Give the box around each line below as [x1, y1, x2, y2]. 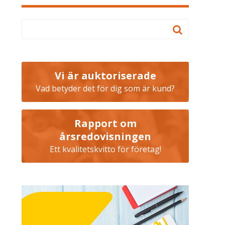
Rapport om [74, 116, 137, 130]
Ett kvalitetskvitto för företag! [49, 143, 161, 155]
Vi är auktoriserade [54, 68, 156, 82]
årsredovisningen [59, 129, 151, 143]
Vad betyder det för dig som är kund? [36, 82, 175, 94]
